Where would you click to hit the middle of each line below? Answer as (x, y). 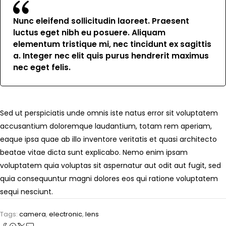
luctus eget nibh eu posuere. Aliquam (89, 32)
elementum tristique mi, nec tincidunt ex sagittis (112, 44)
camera (33, 214)
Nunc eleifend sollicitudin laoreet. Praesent (101, 21)
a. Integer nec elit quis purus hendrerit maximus (111, 55)
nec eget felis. (42, 67)
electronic (66, 214)
